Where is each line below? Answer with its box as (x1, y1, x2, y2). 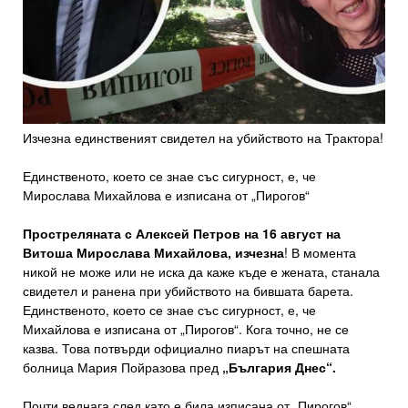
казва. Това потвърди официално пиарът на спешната (23, 339, 350, 358)
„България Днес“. (219, 358, 336, 377)
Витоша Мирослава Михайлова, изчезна (23, 243, 284, 262)
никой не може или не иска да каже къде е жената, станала (23, 262, 380, 281)
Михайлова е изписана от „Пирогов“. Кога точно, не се (23, 320, 349, 339)
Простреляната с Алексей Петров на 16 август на (23, 224, 341, 243)
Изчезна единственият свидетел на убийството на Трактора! (23, 128, 383, 148)
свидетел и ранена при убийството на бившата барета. (23, 281, 353, 301)
